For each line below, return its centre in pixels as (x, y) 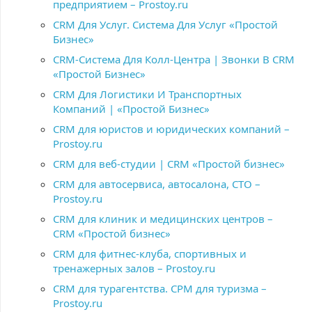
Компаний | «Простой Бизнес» (131, 109)
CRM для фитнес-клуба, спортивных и (150, 253)
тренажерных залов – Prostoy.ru (134, 268)
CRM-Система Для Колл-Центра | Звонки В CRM (174, 59)
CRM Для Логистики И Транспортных (147, 94)
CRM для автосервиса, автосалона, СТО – (157, 184)
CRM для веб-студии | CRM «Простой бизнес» (169, 164)
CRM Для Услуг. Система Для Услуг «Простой (165, 24)
